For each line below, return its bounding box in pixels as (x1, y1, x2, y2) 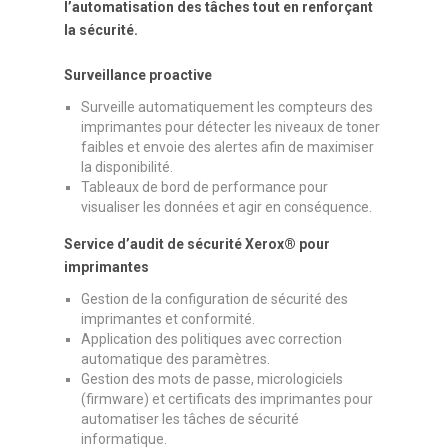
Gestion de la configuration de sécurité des (81, 290, 348, 307)
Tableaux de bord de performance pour (81, 178, 328, 195)
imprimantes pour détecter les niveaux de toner (81, 118, 380, 135)
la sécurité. (64, 21, 138, 38)
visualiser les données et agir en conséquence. (81, 198, 372, 215)
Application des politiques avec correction (81, 330, 342, 347)
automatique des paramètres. (81, 350, 270, 367)
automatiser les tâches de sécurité (81, 410, 299, 427)
